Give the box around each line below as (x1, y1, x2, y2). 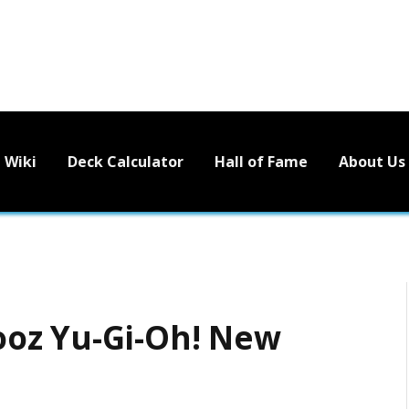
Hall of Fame (215, 151, 308, 172)
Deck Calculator (68, 151, 184, 172)
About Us (339, 151, 405, 172)
